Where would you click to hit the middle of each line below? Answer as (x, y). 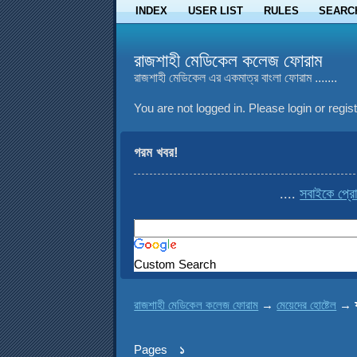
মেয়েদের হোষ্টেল (307, 304)
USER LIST (215, 10)
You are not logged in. (190, 108)
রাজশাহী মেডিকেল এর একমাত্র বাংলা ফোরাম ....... (236, 78)
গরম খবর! (157, 152)
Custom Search (175, 265)
